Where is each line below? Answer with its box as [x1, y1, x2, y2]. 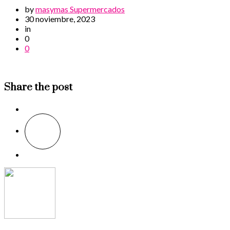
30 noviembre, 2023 [25, 14, 95, 24]
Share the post [4, 80, 72, 94]
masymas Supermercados [35, 4, 125, 14]
